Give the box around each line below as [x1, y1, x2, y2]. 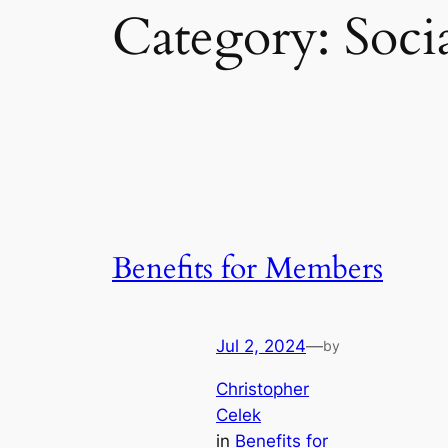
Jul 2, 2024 [216, 336, 306, 357]
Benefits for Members [112, 248, 383, 289]
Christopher [216, 378, 309, 399]
